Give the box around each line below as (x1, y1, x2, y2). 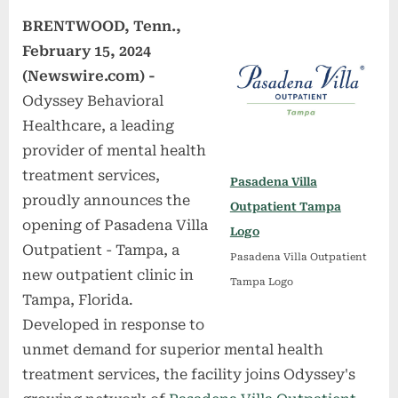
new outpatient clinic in (22, 267, 194, 284)
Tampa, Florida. (22, 291, 133, 309)
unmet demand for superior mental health (22, 341, 323, 359)
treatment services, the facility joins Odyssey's (22, 366, 355, 384)
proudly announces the (22, 192, 190, 210)
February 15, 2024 (22, 43, 151, 60)
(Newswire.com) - (22, 68, 155, 85)
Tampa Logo (229, 275, 293, 288)
